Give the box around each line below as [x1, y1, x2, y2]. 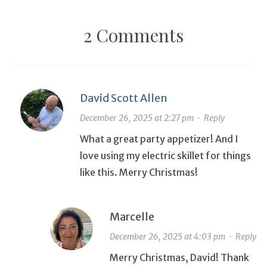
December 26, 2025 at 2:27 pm [79, 113, 194, 124]
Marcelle [109, 210, 154, 224]
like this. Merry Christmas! [79, 166, 198, 179]
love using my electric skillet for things [79, 150, 251, 162]
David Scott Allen [79, 91, 167, 105]
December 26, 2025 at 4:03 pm [109, 231, 225, 243]
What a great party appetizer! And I [79, 133, 238, 145]
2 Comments [83, 23, 184, 48]
